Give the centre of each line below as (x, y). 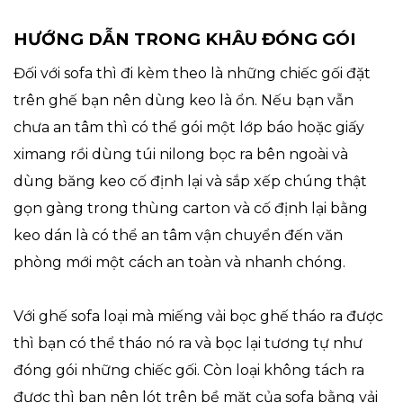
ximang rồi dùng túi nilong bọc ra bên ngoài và (181, 155)
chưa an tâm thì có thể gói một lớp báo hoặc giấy (189, 128)
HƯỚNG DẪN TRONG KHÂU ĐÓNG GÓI (185, 40)
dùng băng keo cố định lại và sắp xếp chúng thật (190, 182)
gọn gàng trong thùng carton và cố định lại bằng (191, 209)
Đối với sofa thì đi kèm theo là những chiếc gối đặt (192, 74)
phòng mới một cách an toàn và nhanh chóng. (179, 263)
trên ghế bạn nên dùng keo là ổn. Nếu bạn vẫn (184, 101)
